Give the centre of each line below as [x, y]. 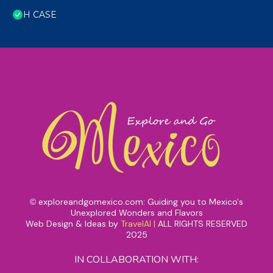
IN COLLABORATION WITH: [136, 260]
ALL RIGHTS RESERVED [203, 224]
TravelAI [136, 224]
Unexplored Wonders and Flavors [136, 213]
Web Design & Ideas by [73, 224]
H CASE [40, 15]
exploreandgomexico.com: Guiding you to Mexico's [141, 202]
